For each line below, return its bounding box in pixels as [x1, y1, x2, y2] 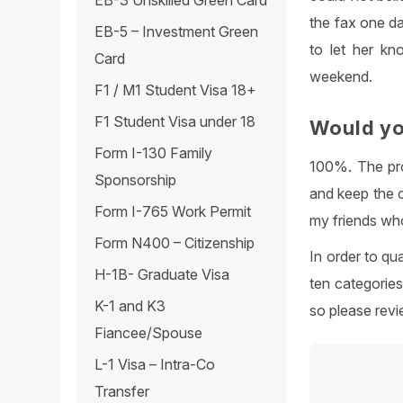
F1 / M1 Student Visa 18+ [94, 81, 257, 100]
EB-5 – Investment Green [94, 22, 259, 41]
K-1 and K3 [94, 297, 166, 316]
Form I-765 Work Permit [94, 202, 252, 221]
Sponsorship [94, 171, 177, 190]
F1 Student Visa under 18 [94, 112, 256, 131]
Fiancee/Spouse [94, 324, 203, 343]
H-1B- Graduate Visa [94, 265, 230, 284]
